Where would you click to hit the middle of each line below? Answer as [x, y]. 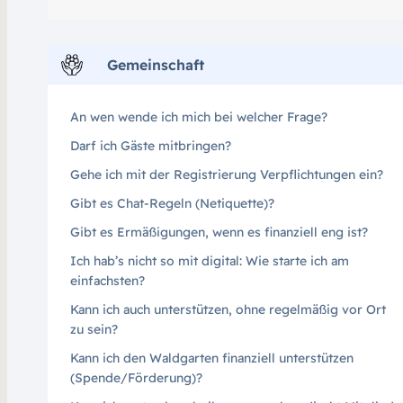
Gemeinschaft [155, 64]
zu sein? [94, 329]
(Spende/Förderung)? [136, 377]
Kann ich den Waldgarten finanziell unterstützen [211, 358]
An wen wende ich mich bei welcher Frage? [198, 116]
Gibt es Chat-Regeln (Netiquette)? [172, 203]
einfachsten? [107, 280]
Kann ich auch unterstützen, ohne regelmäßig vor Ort [228, 309]
